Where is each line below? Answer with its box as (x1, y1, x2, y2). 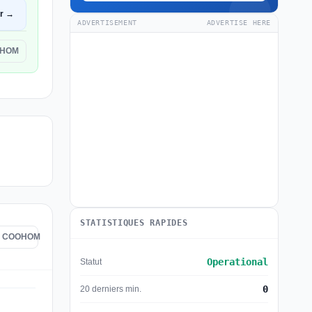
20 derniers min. (80, 283, 141, 294)
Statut (80, 256, 102, 267)
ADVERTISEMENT (77, 19, 137, 26)
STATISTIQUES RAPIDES (80, 218, 188, 228)
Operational (207, 256, 268, 267)
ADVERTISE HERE (206, 19, 271, 26)
